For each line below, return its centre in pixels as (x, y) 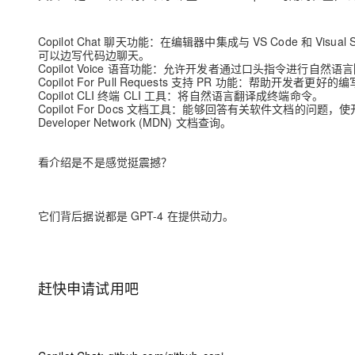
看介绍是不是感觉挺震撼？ (105, 162)
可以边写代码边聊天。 (94, 55)
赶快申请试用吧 (88, 288)
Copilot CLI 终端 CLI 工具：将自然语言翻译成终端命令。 (181, 95)
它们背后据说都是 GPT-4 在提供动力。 (136, 216)
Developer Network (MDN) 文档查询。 (135, 122)
